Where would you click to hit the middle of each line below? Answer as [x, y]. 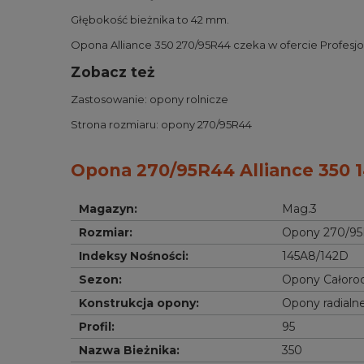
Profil [95, 327]
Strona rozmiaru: [116, 124]
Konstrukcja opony [137, 303]
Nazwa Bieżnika [128, 350]
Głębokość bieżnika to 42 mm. [150, 19]
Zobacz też [113, 72]
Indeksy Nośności [132, 256]
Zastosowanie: [110, 99]
